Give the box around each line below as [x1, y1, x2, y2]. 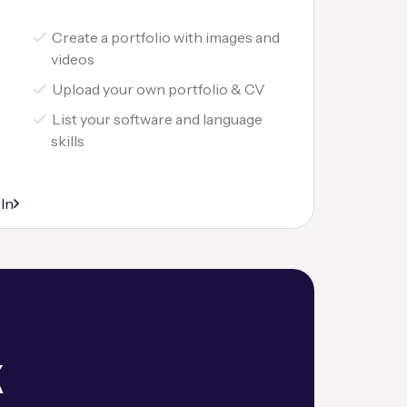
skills [50, 132, 84, 151]
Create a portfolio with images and [51, 28, 280, 47]
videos [50, 50, 94, 69]
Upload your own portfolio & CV [51, 80, 265, 99]
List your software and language [51, 110, 263, 129]
